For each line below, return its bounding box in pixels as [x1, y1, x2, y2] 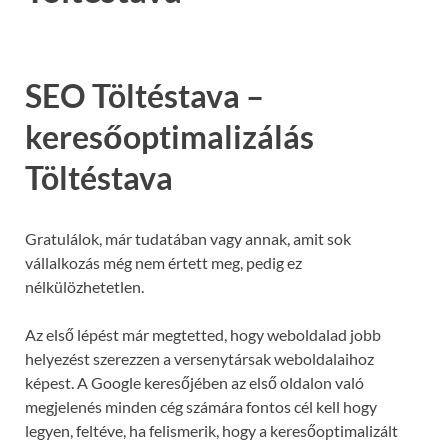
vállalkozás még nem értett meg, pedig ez [25, 252, 302, 272]
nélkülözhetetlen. [25, 276, 144, 296]
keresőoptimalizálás [25, 116, 314, 156]
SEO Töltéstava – [25, 75, 264, 115]
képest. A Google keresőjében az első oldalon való [25, 372, 364, 392]
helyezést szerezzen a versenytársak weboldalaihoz [25, 348, 374, 368]
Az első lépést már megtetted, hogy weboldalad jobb [25, 324, 381, 344]
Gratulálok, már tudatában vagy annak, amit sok [25, 228, 351, 248]
